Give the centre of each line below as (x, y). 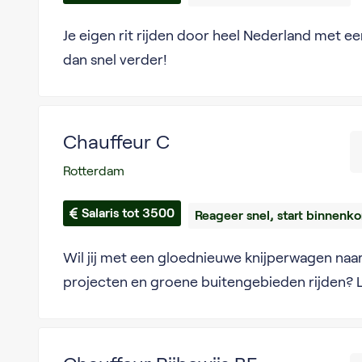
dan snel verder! (115, 60)
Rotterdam (93, 171)
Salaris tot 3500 (128, 213)
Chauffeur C (116, 142)
